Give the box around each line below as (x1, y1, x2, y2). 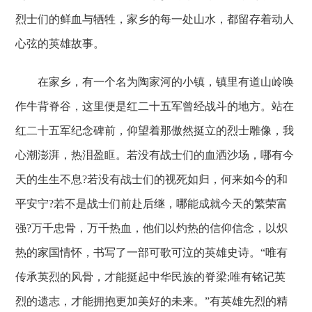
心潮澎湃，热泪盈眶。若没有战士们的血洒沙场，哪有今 (15, 149, 295, 161)
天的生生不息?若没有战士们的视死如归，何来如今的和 (15, 173, 288, 185)
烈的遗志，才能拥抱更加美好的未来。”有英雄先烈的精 (15, 295, 288, 307)
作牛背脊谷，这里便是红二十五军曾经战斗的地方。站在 (15, 100, 295, 112)
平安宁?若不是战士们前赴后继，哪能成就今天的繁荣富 (15, 198, 288, 210)
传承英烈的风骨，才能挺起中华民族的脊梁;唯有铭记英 (15, 271, 286, 283)
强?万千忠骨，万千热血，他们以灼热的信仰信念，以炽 (15, 222, 288, 234)
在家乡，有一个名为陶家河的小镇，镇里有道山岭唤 (15, 76, 295, 88)
